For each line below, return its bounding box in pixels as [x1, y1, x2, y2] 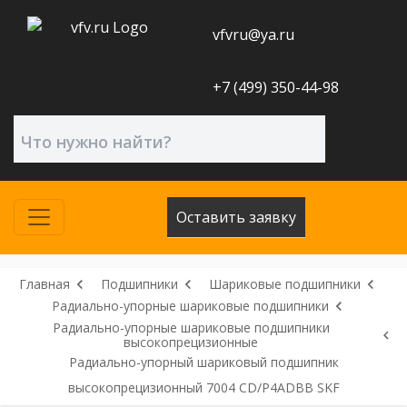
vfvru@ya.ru [212, 24, 294, 45]
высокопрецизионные [124, 333, 259, 351]
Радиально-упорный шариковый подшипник [68, 352, 339, 371]
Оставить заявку [175, 206, 296, 227]
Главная [19, 274, 70, 293]
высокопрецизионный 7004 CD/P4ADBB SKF [67, 378, 340, 396]
